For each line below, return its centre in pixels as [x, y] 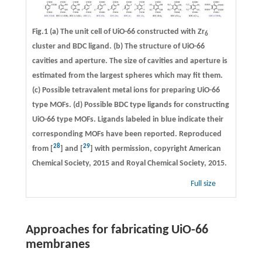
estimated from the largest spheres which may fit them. [127, 76]
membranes [58, 245]
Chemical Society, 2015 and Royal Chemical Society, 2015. [129, 164]
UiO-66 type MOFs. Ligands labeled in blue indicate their [127, 120]
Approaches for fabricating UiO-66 [117, 230]
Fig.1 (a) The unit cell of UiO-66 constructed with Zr [118, 32]
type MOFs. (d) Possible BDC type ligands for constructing [130, 105]
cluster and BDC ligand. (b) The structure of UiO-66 [118, 47]
